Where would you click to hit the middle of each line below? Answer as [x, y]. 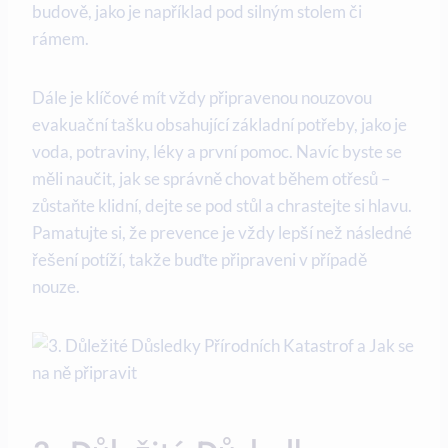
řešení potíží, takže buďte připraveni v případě [199, 260]
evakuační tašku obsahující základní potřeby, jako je [219, 125]
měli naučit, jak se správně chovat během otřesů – [211, 179]
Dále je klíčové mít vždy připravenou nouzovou [202, 98]
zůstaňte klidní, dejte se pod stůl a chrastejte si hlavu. [222, 206]
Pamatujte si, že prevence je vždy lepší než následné [222, 233]
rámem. [60, 39]
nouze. [56, 287]
